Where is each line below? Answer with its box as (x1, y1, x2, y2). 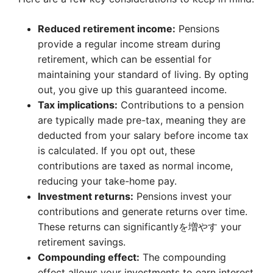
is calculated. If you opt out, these (38, 144, 195, 157)
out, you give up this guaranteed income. (38, 83, 227, 96)
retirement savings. (38, 236, 126, 248)
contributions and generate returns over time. (38, 205, 247, 218)
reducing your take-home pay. (38, 175, 177, 187)
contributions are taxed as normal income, (38, 160, 233, 172)
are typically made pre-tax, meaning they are (38, 114, 246, 126)
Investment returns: (38, 190, 133, 202)
